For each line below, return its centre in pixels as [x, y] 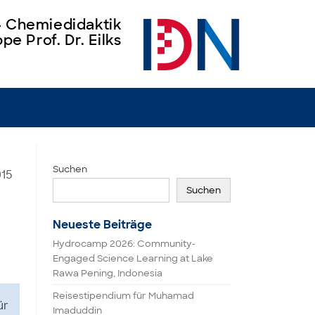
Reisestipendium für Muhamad [123, 296]
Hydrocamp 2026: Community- [124, 244]
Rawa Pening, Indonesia [108, 273]
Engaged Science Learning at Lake [133, 258]
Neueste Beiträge [102, 225]
